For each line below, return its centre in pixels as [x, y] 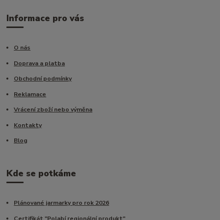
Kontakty [28, 125]
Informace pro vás [45, 18]
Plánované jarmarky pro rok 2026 [62, 203]
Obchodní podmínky [43, 79]
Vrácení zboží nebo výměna [53, 110]
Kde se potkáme [41, 173]
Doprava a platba [40, 63]
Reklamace [30, 94]
